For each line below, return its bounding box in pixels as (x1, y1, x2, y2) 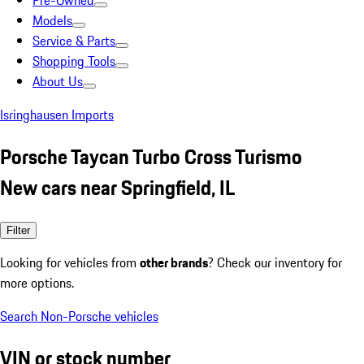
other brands (140, 252, 208, 272)
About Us (32, 71, 83, 91)
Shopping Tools (32, 51, 115, 71)
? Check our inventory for (208, 252, 342, 272)
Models (32, 11, 72, 30)
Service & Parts (32, 31, 115, 50)
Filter (6, 223, 30, 236)
